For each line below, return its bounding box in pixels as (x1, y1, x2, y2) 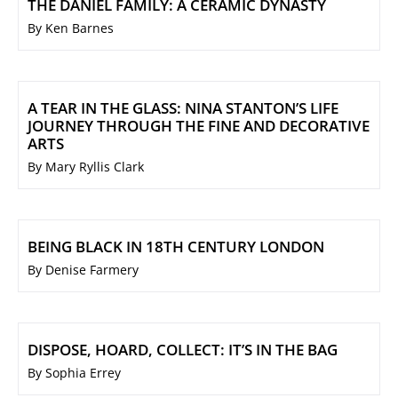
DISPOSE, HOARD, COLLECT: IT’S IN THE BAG (28, 339, 338, 361)
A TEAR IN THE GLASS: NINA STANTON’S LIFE (28, 98, 338, 119)
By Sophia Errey (28, 364, 121, 382)
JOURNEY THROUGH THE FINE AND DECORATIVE (28, 115, 370, 137)
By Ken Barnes (28, 20, 114, 37)
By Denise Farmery (28, 261, 139, 279)
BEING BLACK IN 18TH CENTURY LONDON (28, 236, 324, 258)
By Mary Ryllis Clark (28, 158, 144, 176)
